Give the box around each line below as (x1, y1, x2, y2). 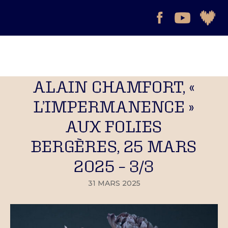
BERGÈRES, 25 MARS (31, 137, 197, 155)
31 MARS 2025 (88, 179, 140, 188)
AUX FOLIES (66, 117, 162, 135)
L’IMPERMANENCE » (34, 97, 194, 115)
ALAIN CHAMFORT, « (33, 77, 195, 95)
